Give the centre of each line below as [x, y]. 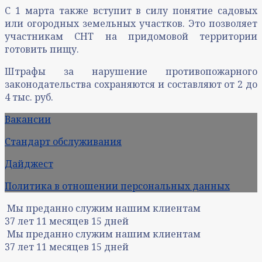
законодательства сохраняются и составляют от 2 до [131, 84]
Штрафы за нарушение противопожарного [131, 71]
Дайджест [29, 163]
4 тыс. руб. [29, 97]
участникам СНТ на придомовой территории [131, 36]
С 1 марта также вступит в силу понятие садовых [131, 10]
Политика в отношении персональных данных [117, 186]
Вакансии [28, 119]
